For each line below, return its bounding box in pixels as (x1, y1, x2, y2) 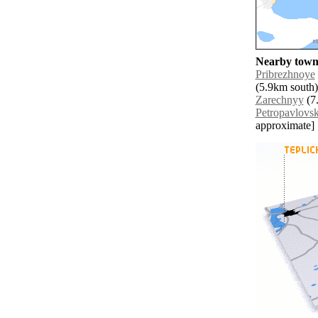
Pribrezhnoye (255, 68, 315, 81)
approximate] (255, 119, 314, 132)
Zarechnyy (255, 94, 304, 106)
